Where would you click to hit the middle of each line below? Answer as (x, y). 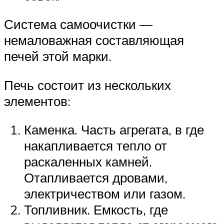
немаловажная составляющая (94, 40)
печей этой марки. (58, 56)
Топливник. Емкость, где (96, 210)
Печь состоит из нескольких (87, 85)
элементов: (37, 101)
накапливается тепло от (95, 146)
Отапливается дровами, (96, 178)
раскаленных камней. (88, 162)
